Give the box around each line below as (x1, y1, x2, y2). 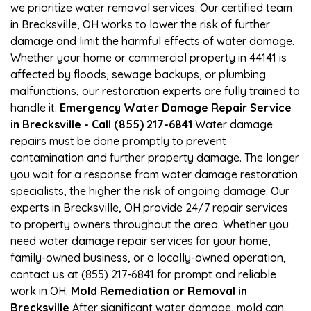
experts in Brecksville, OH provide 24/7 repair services (10, 200, 288, 215)
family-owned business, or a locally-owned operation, (10, 250, 286, 264)
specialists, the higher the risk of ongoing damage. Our (10, 183, 289, 198)
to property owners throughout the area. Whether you (10, 217, 289, 231)
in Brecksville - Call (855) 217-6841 (10, 117, 192, 131)
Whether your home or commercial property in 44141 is (10, 50, 287, 65)
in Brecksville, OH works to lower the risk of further (10, 17, 270, 31)
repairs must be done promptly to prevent (10, 133, 226, 148)
